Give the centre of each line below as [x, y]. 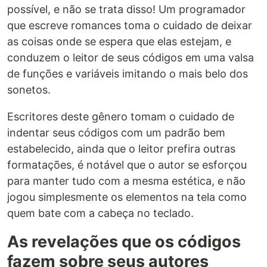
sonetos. [29, 89]
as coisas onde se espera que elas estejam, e [119, 41]
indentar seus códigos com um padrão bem [116, 132]
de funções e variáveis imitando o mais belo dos [128, 73]
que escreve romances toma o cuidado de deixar [130, 25]
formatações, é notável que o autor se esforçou [127, 164]
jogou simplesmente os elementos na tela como [127, 197]
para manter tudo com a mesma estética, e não [126, 181]
